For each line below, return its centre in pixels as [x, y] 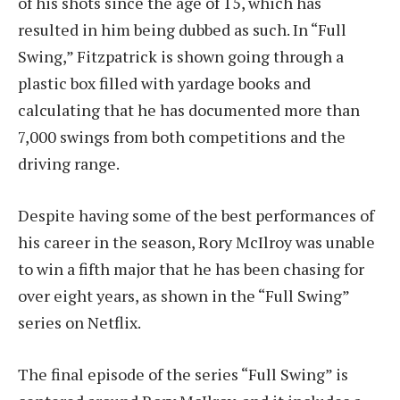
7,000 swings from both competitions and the [182, 137]
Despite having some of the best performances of [196, 215]
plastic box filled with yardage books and [164, 83]
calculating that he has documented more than [189, 110]
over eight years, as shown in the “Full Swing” [183, 295]
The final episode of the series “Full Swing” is [183, 374]
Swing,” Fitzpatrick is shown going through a [181, 57]
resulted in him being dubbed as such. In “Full [182, 30]
